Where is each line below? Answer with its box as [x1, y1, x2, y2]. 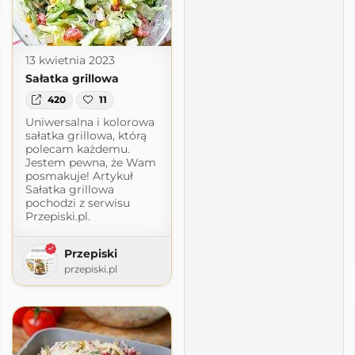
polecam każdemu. [25, 141, 130, 156]
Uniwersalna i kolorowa [25, 114, 155, 129]
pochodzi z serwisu [25, 195, 130, 210]
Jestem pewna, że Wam [25, 155, 156, 170]
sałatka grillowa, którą [25, 128, 147, 143]
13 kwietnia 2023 [25, 53, 115, 68]
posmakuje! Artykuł [25, 168, 133, 183]
